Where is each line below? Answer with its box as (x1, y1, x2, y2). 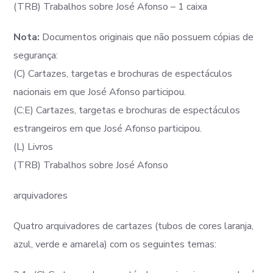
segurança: (13, 49, 58, 62)
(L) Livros (13, 140, 54, 154)
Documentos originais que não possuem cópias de (40, 30, 254, 44)
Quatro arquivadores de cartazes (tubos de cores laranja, (13, 219, 254, 233)
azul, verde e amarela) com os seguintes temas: (13, 238, 219, 251)
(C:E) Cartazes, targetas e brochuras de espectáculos (13, 104, 241, 117)
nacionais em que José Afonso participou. (13, 85, 186, 99)
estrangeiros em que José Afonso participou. (13, 122, 202, 135)
